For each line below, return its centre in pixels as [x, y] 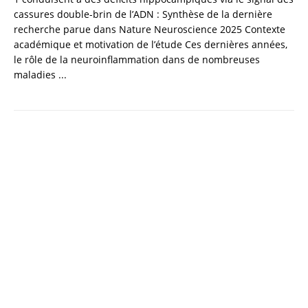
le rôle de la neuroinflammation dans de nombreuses [137, 60]
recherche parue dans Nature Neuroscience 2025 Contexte [150, 30]
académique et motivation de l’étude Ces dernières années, [151, 45]
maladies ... [40, 75]
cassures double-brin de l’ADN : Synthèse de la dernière [143, 14]
